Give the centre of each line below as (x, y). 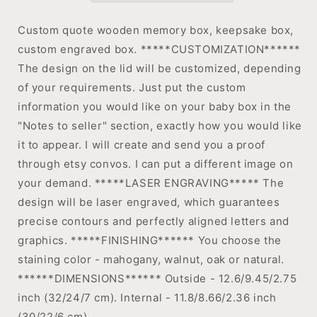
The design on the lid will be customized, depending (160, 68)
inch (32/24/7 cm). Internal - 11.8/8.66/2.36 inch (147, 298)
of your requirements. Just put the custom (132, 87)
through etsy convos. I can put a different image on (156, 164)
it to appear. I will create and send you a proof (142, 145)
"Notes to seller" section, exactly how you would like (160, 126)
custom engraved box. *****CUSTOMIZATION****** (160, 49)
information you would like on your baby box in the (155, 106)
